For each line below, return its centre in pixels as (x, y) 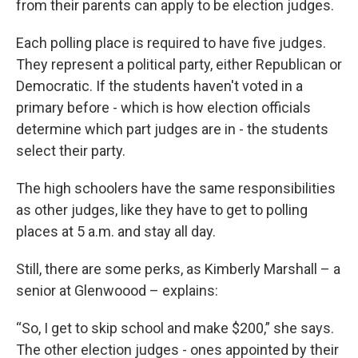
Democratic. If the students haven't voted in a (159, 86)
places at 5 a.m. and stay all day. (116, 232)
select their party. (71, 151)
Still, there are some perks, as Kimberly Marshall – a (178, 269)
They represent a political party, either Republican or (179, 65)
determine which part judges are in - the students (172, 129)
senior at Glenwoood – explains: (117, 291)
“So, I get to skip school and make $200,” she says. (175, 328)
